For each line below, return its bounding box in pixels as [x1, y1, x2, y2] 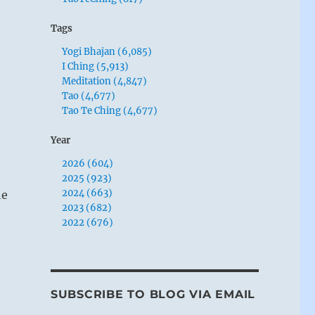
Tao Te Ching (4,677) [62, 104, 158, 117]
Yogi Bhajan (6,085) [62, 45, 153, 58]
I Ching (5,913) [62, 60, 129, 72]
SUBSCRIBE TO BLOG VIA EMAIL [50, 287, 256, 301]
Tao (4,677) [62, 89, 116, 102]
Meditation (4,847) [62, 75, 148, 87]
